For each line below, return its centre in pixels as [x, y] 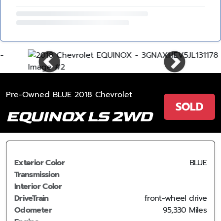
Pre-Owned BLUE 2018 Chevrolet [69, 95]
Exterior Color [40, 163]
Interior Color [38, 186]
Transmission [37, 175]
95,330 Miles [184, 210]
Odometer [33, 210]
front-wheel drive [175, 198]
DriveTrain [32, 198]
